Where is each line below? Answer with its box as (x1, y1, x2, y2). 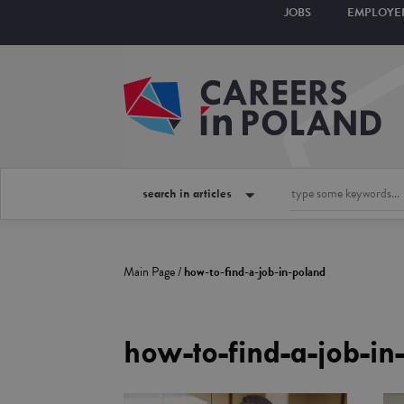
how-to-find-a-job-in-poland (184, 262, 326, 281)
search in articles (142, 186, 232, 200)
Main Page (124, 262, 175, 281)
